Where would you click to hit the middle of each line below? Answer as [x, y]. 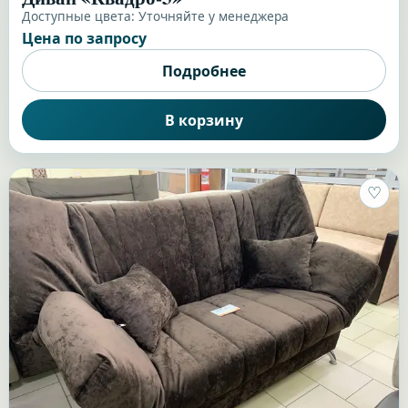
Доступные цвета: [80, 16]
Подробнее [204, 71]
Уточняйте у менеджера [213, 16]
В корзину [204, 120]
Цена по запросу [84, 39]
